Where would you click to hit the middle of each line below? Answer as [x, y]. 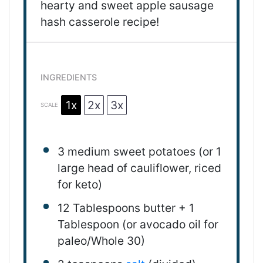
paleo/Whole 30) [101, 240]
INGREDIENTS [69, 77]
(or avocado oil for [168, 224]
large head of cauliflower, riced [139, 168]
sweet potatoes [154, 151]
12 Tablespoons [99, 208]
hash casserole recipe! [100, 22]
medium [90, 151]
